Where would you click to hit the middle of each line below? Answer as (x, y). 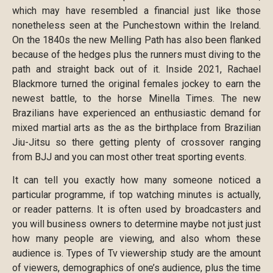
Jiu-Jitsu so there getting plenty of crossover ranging (136, 142)
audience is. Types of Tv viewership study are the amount (136, 253)
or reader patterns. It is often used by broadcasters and (136, 209)
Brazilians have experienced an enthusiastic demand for (136, 113)
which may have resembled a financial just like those (136, 10)
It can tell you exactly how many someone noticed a (136, 180)
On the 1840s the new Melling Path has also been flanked (136, 40)
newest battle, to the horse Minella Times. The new (136, 98)
